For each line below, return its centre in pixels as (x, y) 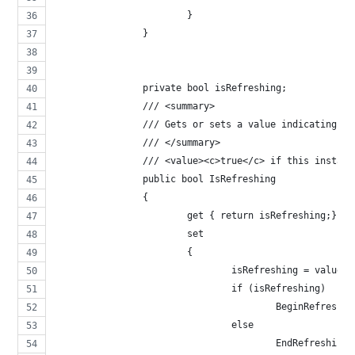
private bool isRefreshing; (215, 88)
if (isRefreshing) (279, 288)
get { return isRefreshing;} (262, 215)
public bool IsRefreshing (210, 179)
